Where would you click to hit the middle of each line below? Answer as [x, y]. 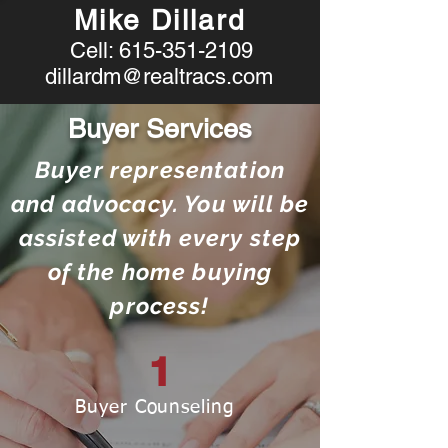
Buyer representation [160, 169]
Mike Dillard [160, 20]
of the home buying [160, 271]
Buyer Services [160, 128]
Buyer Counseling [155, 407]
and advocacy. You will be [160, 203]
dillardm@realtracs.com [159, 76]
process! [160, 305]
